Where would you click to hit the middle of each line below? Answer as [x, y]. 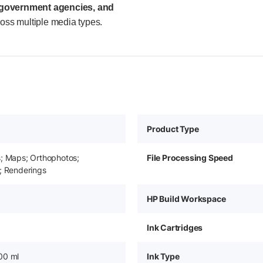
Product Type [173, 129]
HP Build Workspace [186, 198]
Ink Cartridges [175, 227]
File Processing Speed [190, 157]
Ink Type [163, 256]
